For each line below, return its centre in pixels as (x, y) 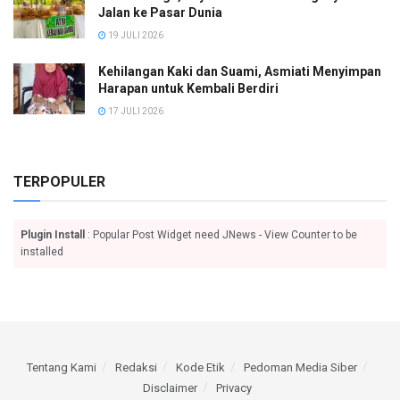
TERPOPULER (59, 181)
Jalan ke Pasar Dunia (160, 12)
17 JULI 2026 (135, 111)
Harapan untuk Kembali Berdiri (188, 88)
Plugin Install (53, 234)
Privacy (234, 387)
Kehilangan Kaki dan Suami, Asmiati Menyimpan (240, 71)
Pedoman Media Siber (300, 367)
